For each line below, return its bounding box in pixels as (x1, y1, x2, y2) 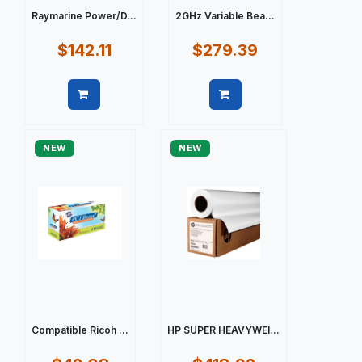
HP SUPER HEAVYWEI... (167, 323, 280, 336)
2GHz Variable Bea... (175, 9, 275, 22)
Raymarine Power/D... (32, 9, 137, 22)
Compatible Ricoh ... (32, 323, 128, 336)
